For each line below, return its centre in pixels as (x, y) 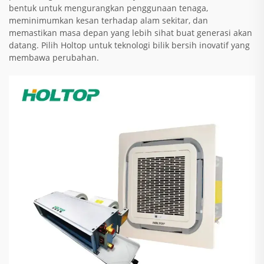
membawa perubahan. (54, 58)
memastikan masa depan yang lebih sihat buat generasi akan (131, 33)
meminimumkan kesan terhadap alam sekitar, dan (108, 21)
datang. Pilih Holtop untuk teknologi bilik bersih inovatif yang (129, 45)
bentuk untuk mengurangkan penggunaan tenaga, (108, 8)
